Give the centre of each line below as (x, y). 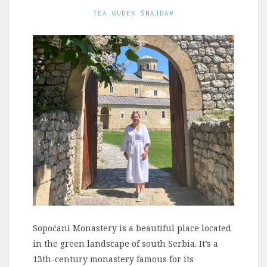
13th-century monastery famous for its (113, 259)
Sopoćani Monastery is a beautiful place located (132, 228)
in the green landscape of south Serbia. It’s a (125, 244)
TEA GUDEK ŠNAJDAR (133, 13)
